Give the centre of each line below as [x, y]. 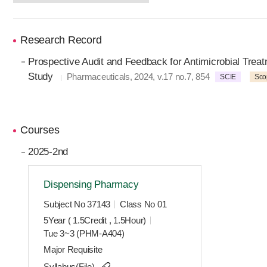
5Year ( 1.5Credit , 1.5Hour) [95, 221]
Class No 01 [143, 204]
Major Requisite [73, 250]
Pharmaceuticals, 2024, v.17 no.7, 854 [138, 76]
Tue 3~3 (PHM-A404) [84, 234]
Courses [40, 130]
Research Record [61, 40]
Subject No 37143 [77, 204]
